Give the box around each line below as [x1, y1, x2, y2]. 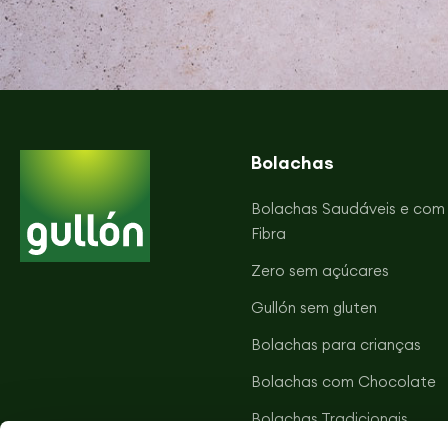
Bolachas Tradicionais [250, 409, 408, 429]
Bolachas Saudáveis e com [250, 199, 445, 219]
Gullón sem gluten [250, 298, 377, 318]
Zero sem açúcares [250, 261, 389, 281]
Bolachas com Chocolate [250, 372, 436, 392]
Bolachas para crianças [250, 335, 421, 355]
